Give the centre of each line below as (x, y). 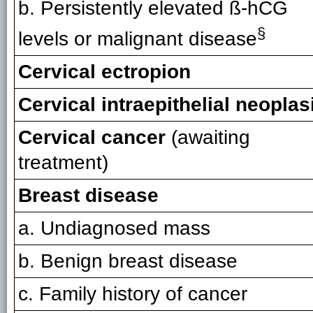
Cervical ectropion (104, 72)
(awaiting (211, 137)
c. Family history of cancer (133, 294)
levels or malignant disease (138, 39)
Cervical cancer (95, 137)
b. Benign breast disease (128, 261)
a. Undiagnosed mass (114, 228)
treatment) (63, 162)
